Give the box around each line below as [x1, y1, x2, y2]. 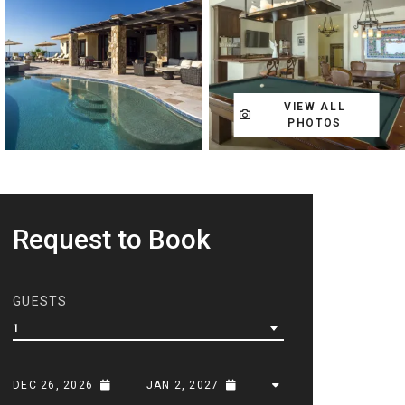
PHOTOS [287, 116, 343, 129]
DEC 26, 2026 [13, 378, 93, 391]
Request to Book [13, 222, 211, 255]
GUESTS [13, 293, 68, 308]
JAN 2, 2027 [146, 378, 220, 391]
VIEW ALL [284, 99, 346, 113]
